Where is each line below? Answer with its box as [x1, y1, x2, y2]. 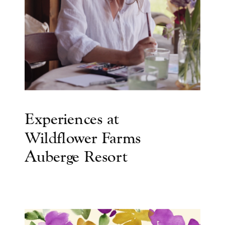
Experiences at [25, 108, 119, 129]
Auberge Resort [25, 147, 128, 167]
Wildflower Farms [25, 128, 141, 148]
